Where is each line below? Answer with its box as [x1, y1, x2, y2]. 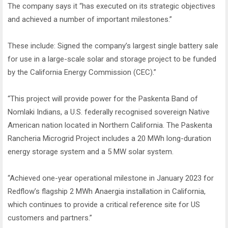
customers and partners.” [8, 213, 92, 223]
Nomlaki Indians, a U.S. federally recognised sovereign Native [8, 107, 210, 117]
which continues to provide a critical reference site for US [8, 200, 200, 210]
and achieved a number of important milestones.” [8, 15, 172, 24]
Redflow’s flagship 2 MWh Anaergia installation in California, [8, 187, 206, 196]
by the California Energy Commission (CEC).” [8, 68, 156, 77]
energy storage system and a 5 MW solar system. [8, 147, 174, 157]
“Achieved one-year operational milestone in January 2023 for [8, 174, 214, 183]
